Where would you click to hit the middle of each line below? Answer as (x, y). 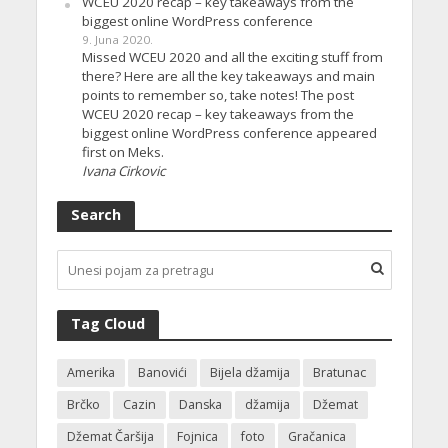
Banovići (162, 373)
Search (95, 215)
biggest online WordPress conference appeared (229, 133)
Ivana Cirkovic (123, 171)
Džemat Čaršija (110, 437)
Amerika (90, 373)
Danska (200, 405)
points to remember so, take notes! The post (217, 95)
